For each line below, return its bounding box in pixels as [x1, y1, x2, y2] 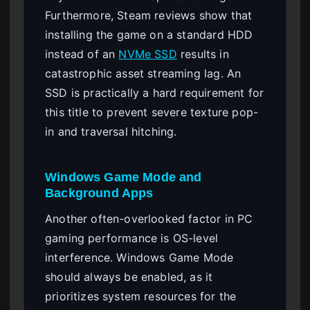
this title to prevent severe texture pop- [45, 105, 259, 120]
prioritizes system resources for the [45, 289, 237, 304]
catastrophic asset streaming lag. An [45, 66, 241, 81]
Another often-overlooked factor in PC [45, 212, 253, 226]
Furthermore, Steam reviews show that [45, 8, 253, 23]
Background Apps [45, 185, 154, 201]
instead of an [45, 47, 119, 62]
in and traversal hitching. [45, 125, 177, 139]
